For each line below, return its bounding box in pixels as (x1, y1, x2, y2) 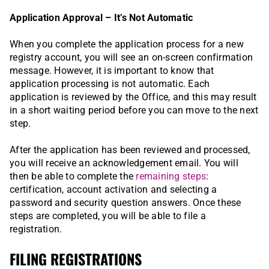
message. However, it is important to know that (10, 65, 214, 77)
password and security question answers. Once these (10, 197, 241, 209)
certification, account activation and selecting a (10, 184, 217, 196)
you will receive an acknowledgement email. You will (10, 157, 238, 169)
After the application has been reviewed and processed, (10, 144, 250, 156)
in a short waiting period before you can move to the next (10, 104, 259, 116)
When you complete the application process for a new (10, 38, 244, 50)
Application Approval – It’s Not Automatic (10, 12, 193, 24)
